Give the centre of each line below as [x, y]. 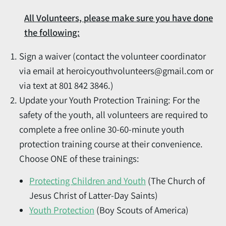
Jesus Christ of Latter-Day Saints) [94, 195]
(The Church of [175, 181]
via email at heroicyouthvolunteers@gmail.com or [116, 71]
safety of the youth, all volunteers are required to [114, 115]
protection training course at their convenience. [111, 144]
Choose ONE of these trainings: [79, 159]
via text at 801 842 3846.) [66, 86]
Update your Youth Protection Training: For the [109, 100]
